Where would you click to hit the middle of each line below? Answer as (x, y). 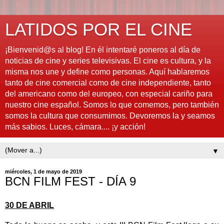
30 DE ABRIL (29, 205)
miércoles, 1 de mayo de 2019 (43, 171)
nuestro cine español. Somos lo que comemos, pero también (112, 105)
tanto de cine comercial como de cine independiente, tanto (108, 83)
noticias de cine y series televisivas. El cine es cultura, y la (108, 61)
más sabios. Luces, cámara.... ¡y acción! (75, 127)
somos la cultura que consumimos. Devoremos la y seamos (110, 116)
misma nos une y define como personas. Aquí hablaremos (107, 72)
